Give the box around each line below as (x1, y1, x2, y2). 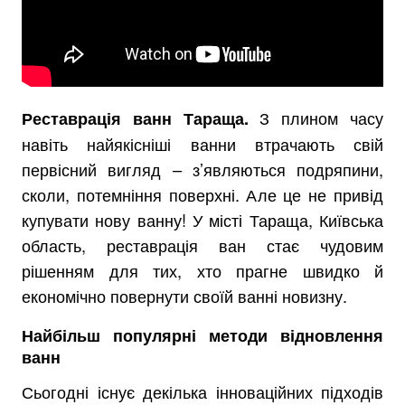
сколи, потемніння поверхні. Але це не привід (22, 183, 383, 206)
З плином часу (259, 106, 384, 129)
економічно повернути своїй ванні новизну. (22, 284, 347, 307)
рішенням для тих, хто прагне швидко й (22, 259, 383, 282)
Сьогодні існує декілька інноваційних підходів (22, 380, 383, 403)
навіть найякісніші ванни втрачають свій (22, 132, 383, 155)
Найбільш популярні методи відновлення (22, 324, 383, 347)
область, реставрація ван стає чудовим (22, 233, 383, 257)
